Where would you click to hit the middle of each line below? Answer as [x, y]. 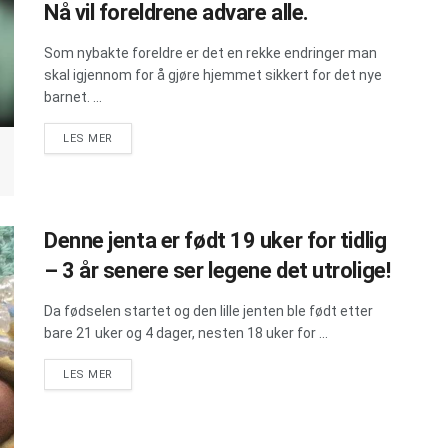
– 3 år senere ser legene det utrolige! [217, 270]
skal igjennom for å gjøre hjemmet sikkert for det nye [213, 75]
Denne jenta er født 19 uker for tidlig [215, 240]
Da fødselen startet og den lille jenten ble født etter [208, 310]
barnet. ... [73, 97]
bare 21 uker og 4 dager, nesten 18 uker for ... [186, 332]
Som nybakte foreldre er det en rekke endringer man [210, 53]
